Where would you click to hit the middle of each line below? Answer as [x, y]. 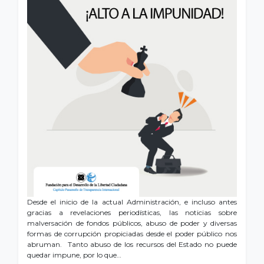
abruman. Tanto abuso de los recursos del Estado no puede [132, 244]
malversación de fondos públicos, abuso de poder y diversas [132, 223]
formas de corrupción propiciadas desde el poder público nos [132, 234]
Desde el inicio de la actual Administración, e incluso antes [132, 202]
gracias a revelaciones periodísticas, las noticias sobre [132, 212]
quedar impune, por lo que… [74, 255]
